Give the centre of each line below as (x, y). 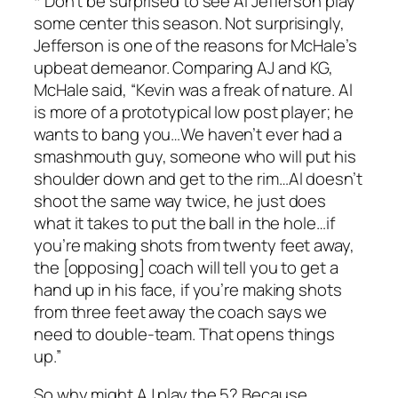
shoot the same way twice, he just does (180, 200)
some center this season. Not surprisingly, (189, 23)
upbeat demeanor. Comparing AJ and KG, (184, 67)
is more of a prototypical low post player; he (194, 111)
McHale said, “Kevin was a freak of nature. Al (193, 89)
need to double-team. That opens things (185, 334)
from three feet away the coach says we (181, 311)
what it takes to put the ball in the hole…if (184, 223)
